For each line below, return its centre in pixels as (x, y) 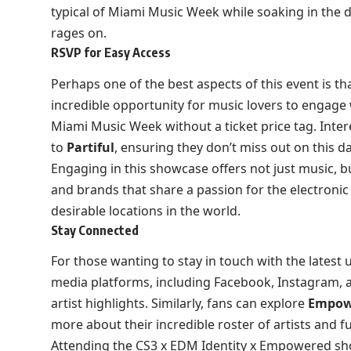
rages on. (78, 33)
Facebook (242, 282)
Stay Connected (94, 230)
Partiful (90, 147)
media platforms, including (132, 282)
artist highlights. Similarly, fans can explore (179, 304)
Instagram (308, 282)
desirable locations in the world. (145, 210)
